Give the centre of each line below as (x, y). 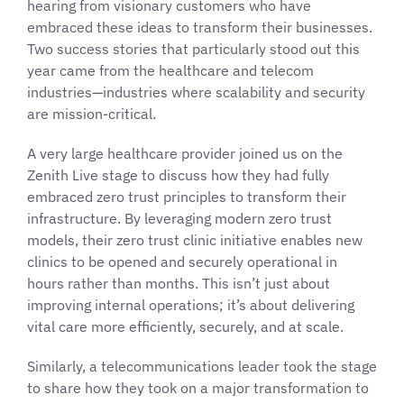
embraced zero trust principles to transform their (187, 196)
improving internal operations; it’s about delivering (191, 304)
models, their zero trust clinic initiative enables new (195, 239)
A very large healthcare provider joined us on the (185, 153)
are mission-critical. (92, 113)
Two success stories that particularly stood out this (193, 48)
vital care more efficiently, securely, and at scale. (185, 326)
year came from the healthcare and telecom (170, 70)
